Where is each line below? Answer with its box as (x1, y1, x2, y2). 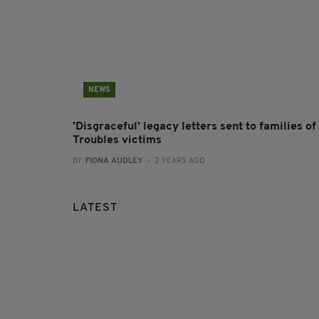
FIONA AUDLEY (85, 157, 143, 165)
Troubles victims (73, 134, 162, 146)
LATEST (73, 202, 117, 214)
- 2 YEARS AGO (143, 157, 205, 165)
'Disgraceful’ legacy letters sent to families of (73, 120, 316, 132)
